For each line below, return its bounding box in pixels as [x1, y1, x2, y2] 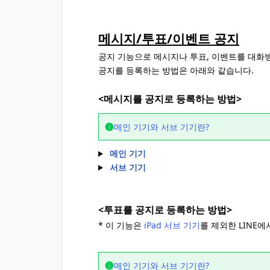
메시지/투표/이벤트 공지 [98, 30, 239, 47]
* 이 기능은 [98, 219, 144, 231]
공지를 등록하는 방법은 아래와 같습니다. [98, 64, 254, 76]
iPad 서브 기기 [144, 219, 200, 231]
